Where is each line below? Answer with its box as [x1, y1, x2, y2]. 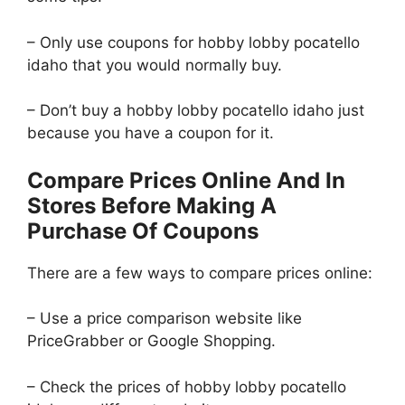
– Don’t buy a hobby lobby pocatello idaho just [27, 101, 364, 120]
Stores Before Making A [27, 192, 277, 219]
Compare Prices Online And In [27, 166, 345, 193]
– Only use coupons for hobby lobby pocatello [27, 33, 360, 52]
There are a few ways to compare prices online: [27, 263, 372, 282]
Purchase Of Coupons [27, 217, 259, 244]
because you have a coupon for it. [27, 124, 274, 143]
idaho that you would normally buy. [27, 55, 282, 74]
